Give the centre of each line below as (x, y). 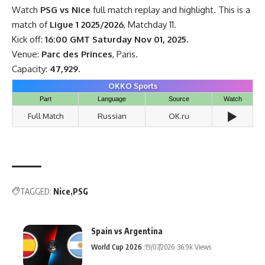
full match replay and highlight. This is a (170, 9)
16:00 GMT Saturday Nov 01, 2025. (117, 39)
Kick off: (28, 39)
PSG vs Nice (65, 9)
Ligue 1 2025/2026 (87, 24)
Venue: (27, 54)
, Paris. (125, 54)
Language (112, 98)
